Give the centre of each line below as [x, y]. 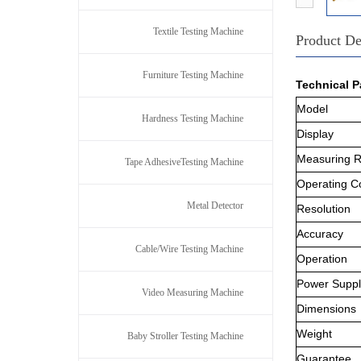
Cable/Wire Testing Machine [189, 249]
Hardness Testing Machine [193, 118]
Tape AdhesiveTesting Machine [184, 162]
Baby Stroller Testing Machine [185, 336]
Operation [322, 259]
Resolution [324, 209]
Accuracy [320, 234]
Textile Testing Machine [198, 31]
